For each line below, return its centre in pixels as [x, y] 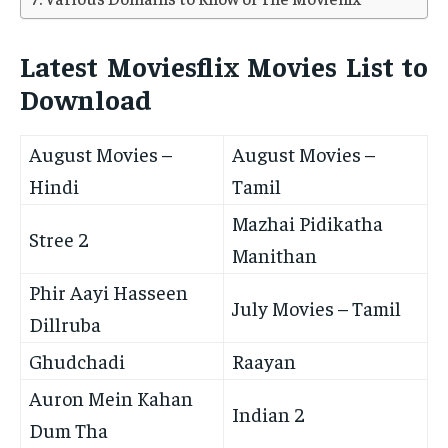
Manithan [274, 255]
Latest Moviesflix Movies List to [224, 66]
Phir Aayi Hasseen [108, 292]
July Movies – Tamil [316, 308]
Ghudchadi [77, 361]
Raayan [264, 361]
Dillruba [65, 324]
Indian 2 [268, 414]
